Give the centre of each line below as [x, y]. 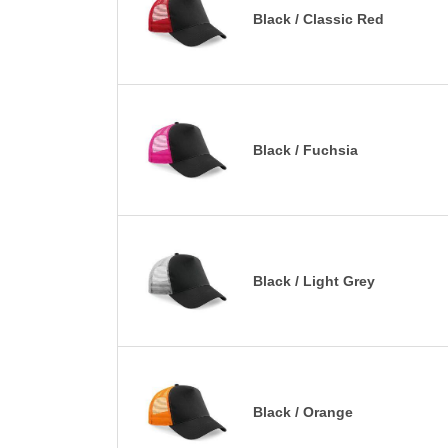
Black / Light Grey [314, 280]
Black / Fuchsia [305, 149]
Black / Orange [303, 411]
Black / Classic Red [318, 18]
